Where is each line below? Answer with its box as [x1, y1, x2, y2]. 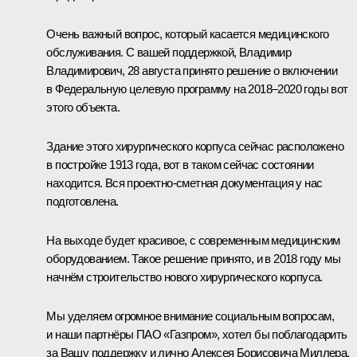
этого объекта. [46, 100, 120, 114]
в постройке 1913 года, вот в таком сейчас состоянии [46, 157, 314, 171]
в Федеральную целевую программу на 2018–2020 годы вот [46, 81, 348, 96]
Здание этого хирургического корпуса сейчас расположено [46, 139, 343, 153]
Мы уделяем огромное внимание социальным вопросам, [46, 308, 334, 323]
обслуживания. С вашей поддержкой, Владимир [46, 45, 292, 59]
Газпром [169, 327, 211, 341]
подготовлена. [46, 194, 119, 208]
